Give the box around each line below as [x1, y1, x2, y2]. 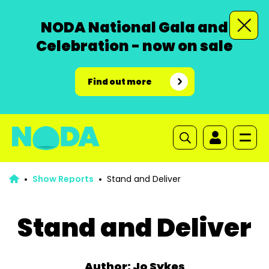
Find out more [87, 76, 152, 88]
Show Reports [32, 173, 94, 185]
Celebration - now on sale [36, 36, 233, 56]
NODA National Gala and [41, 17, 228, 37]
